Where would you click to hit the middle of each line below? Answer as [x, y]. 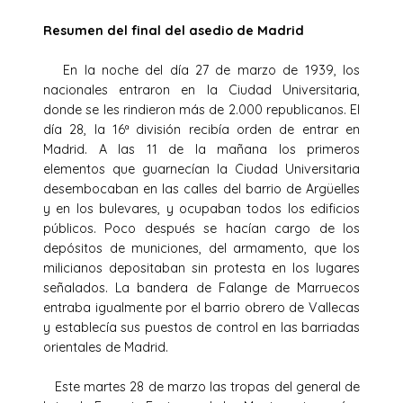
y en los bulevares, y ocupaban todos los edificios [201, 208]
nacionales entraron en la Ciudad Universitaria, [201, 90]
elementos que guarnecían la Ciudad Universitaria [201, 169]
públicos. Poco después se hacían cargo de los [201, 228]
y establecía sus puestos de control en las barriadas [201, 327]
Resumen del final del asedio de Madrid [177, 30]
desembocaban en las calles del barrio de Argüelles [201, 188]
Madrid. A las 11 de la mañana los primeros [201, 149]
